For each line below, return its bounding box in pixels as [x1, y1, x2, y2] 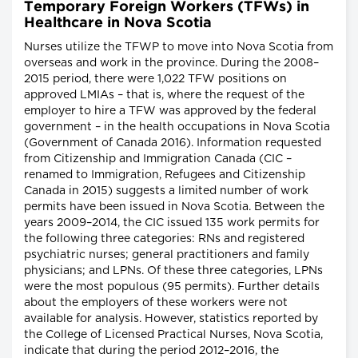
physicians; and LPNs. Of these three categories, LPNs [24, 265, 323, 277]
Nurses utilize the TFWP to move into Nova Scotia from [24, 42, 333, 54]
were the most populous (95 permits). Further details [24, 281, 320, 293]
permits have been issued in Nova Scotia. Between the [24, 201, 324, 213]
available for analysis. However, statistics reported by [24, 313, 318, 325]
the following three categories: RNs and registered [24, 233, 304, 245]
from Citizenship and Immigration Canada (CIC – [24, 153, 292, 165]
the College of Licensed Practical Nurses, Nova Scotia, [24, 329, 323, 341]
